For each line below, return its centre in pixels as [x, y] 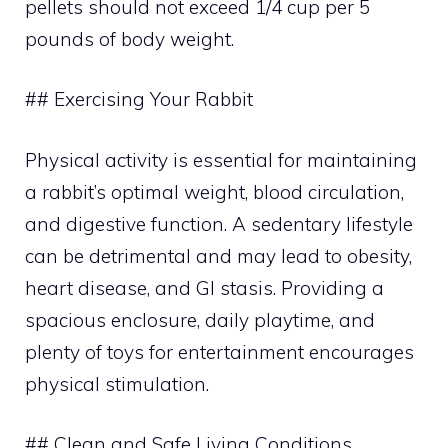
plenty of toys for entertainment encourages [219, 351]
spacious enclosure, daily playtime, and [200, 319]
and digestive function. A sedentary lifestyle [219, 223]
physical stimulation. [117, 383]
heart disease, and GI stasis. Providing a [204, 287]
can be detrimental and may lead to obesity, [218, 255]
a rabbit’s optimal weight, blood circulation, [214, 191]
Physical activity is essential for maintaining [221, 159]
